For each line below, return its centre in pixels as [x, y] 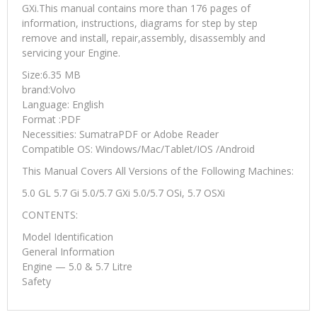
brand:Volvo [49, 90]
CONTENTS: [50, 215]
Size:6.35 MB [51, 75]
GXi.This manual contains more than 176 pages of [136, 8]
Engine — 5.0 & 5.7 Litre [77, 267]
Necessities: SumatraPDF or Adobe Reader [120, 134]
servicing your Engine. [71, 53]
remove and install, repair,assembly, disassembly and [144, 38]
